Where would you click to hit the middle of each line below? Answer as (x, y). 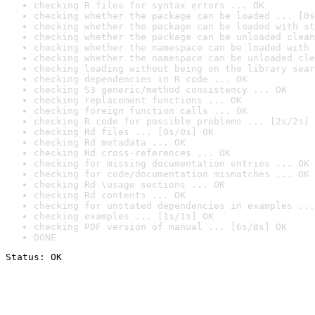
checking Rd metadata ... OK (110, 142)
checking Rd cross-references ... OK (132, 153)
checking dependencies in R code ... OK (141, 79)
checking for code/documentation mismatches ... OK (172, 174)
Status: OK (34, 257)
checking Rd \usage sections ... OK (129, 185)
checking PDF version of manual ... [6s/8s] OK (160, 227)
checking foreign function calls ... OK (141, 111)
